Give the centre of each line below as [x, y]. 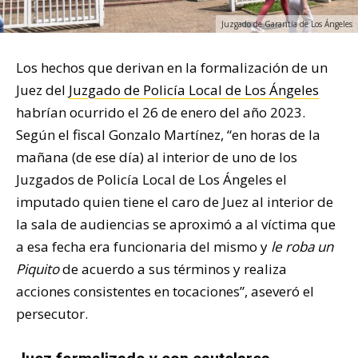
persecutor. [52, 313]
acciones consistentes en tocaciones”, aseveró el [165, 291]
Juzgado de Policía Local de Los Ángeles [194, 89]
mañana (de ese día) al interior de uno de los [157, 157]
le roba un [302, 246]
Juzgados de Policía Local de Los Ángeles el [151, 179]
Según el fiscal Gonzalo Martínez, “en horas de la [168, 134]
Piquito [39, 268]
